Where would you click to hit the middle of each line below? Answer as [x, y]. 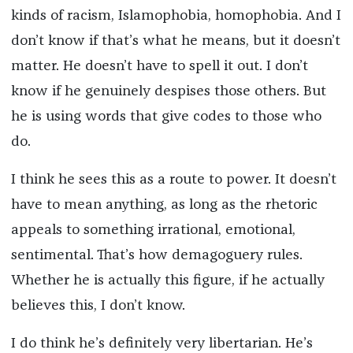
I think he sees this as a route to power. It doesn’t [173, 180]
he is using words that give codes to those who [166, 117]
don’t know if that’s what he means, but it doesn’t [175, 41]
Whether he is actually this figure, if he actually [167, 281]
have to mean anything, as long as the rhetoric [164, 205]
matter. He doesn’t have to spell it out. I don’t [159, 67]
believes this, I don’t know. [98, 306]
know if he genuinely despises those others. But [168, 92]
